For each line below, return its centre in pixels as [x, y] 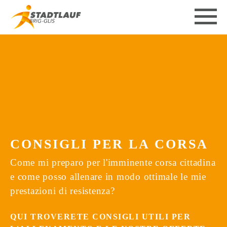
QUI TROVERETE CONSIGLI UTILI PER [100, 217]
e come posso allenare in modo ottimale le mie [108, 177]
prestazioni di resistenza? [63, 191]
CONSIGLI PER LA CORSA [109, 144]
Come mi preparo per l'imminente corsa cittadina [113, 162]
